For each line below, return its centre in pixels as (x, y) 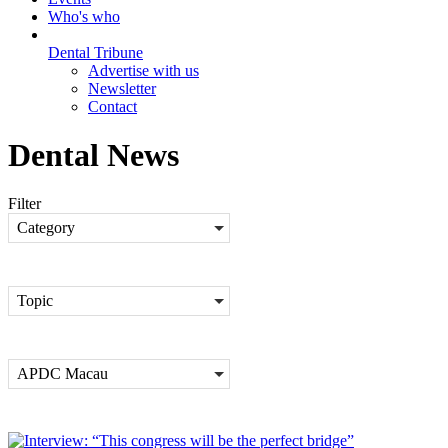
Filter (24, 204)
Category (46, 228)
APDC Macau (62, 374)
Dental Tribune (95, 52)
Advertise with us (143, 70)
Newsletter (122, 88)
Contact (112, 106)
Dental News (93, 154)
